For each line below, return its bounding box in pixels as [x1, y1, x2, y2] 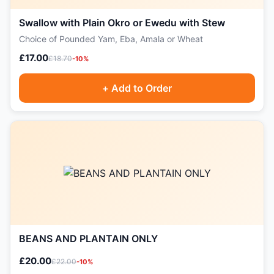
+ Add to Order [102, 82, 172, 94]
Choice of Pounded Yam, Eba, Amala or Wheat [19, 34, 203, 44]
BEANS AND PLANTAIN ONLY [19, 232, 158, 245]
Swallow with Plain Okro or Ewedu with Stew [19, 17, 225, 29]
